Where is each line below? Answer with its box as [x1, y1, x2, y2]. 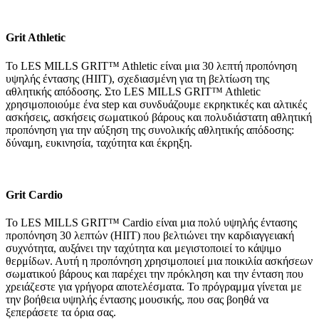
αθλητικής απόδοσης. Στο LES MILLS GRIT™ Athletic [6, 85, 261, 98]
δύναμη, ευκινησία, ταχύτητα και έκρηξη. [6, 136, 192, 149]
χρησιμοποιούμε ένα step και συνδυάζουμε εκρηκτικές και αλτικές [6, 98, 307, 110]
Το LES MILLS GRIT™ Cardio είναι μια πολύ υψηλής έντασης [6, 216, 297, 229]
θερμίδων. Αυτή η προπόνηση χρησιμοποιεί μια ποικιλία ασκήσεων [6, 255, 313, 268]
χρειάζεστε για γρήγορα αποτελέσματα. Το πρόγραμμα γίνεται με [6, 281, 302, 293]
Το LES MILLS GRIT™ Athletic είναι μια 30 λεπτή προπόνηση [6, 59, 297, 72]
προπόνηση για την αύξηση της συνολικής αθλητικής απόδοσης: [6, 123, 294, 136]
